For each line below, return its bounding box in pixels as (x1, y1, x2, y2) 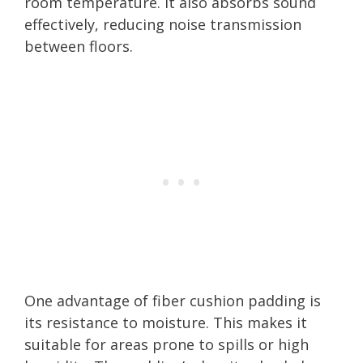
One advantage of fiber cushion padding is (24, 290, 321, 310)
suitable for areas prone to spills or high (24, 334, 309, 354)
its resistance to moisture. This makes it (24, 312, 307, 332)
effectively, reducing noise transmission (24, 14, 301, 34)
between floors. (24, 36, 133, 56)
